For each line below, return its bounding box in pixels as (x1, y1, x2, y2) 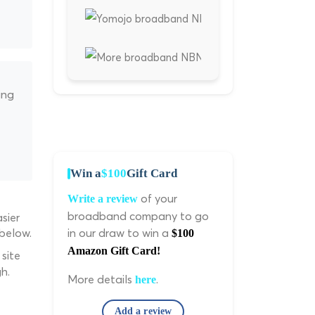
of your (138, 191, 177, 206)
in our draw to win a (67, 226, 172, 240)
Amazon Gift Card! (67, 245, 160, 257)
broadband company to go (67, 209, 209, 224)
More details (67, 272, 135, 287)
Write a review (67, 193, 138, 205)
